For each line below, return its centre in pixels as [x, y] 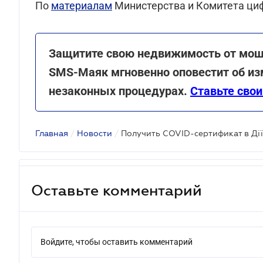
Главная [52, 133]
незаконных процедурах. [119, 91]
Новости [95, 133]
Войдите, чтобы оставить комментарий [117, 242]
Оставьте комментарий [117, 190]
